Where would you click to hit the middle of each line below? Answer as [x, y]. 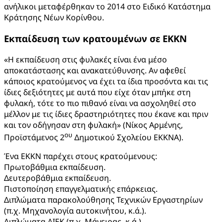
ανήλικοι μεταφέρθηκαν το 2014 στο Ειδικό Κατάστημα [107, 7]
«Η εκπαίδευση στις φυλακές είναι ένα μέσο [85, 59]
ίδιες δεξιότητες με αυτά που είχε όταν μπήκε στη [97, 92]
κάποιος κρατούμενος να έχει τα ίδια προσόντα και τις [106, 81]
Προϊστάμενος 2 [34, 137]
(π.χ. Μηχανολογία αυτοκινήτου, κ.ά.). [75, 210]
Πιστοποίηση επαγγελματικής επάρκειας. [81, 189]
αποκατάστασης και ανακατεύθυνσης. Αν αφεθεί [95, 70]
